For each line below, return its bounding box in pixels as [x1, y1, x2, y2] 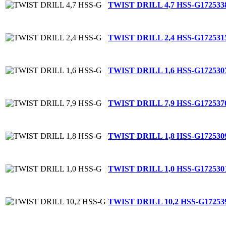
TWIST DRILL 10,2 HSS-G [108, 197, 204, 206]
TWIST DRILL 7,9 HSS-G [108, 98, 200, 107]
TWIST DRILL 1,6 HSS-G [108, 66, 200, 75]
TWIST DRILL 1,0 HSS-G [108, 164, 200, 173]
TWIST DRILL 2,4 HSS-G [108, 33, 200, 42]
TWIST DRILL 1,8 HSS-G [108, 131, 200, 140]
